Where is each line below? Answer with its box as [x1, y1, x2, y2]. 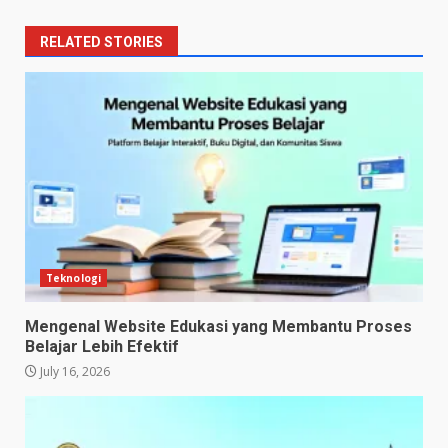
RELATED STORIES [40, 34, 163, 51]
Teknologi [46, 271, 101, 286]
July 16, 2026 [37, 363, 110, 381]
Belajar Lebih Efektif [25, 337, 179, 357]
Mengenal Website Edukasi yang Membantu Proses [25, 317, 412, 337]
